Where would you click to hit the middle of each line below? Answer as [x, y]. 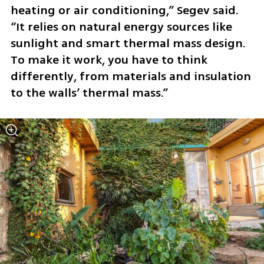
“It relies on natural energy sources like [121, 27]
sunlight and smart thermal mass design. [128, 44]
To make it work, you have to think [109, 60]
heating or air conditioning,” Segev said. [124, 11]
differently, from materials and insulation [131, 77]
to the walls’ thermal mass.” [89, 93]
